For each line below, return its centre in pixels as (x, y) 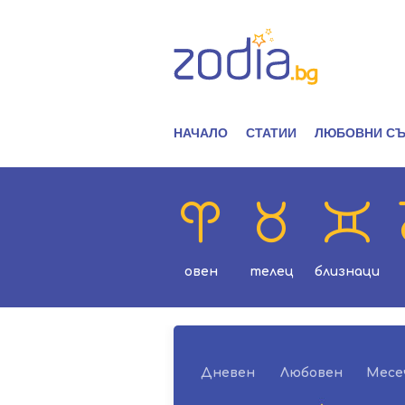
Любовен (311, 373)
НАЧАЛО (201, 133)
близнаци (347, 272)
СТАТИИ (271, 133)
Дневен (228, 373)
